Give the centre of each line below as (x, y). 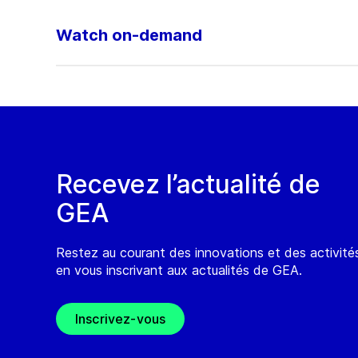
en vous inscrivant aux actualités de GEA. (179, 270)
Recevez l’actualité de (188, 185)
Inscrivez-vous (121, 319)
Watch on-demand (129, 36)
